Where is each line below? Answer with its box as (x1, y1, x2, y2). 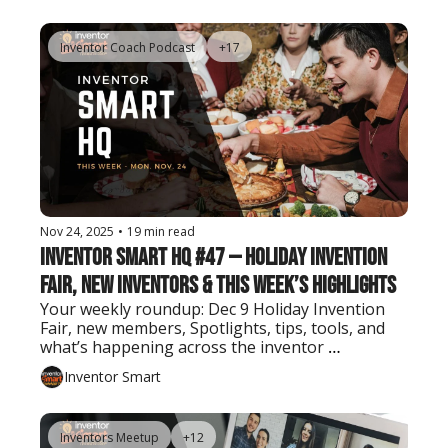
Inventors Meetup (60, 428, 159, 446)
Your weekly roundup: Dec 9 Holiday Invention (40, 297, 385, 320)
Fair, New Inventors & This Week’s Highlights (40, 270, 396, 300)
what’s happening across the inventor (40, 335, 324, 358)
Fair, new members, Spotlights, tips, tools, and (40, 316, 385, 339)
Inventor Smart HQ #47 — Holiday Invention (40, 242, 387, 272)
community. (40, 354, 126, 377)
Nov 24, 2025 (40, 222, 114, 240)
